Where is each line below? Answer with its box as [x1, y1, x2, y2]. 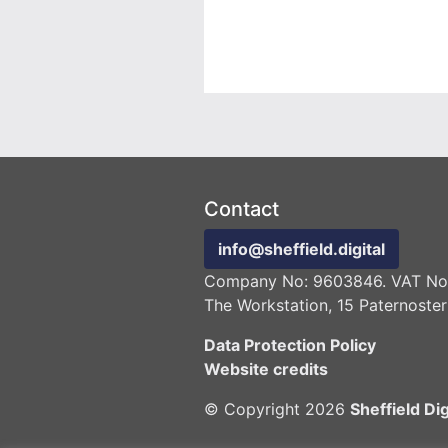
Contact [204, 197, 279, 222]
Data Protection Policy [204, 335, 376, 356]
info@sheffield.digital [218, 239, 385, 260]
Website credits [204, 359, 328, 380]
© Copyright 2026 [204, 399, 350, 420]
